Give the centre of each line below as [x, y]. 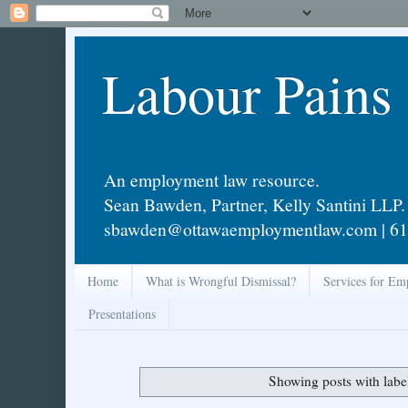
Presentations [122, 313]
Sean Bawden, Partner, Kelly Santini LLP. [255, 204]
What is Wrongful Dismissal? [221, 281]
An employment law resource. [212, 179]
